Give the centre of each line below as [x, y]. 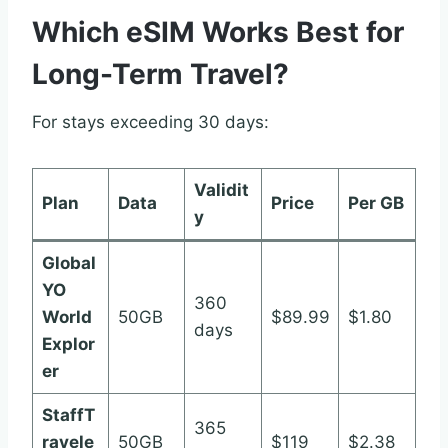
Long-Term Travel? [160, 73]
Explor [68, 343]
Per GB [375, 202]
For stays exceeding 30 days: [150, 121]
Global [68, 262]
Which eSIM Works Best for [218, 31]
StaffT [68, 414]
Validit [221, 189]
